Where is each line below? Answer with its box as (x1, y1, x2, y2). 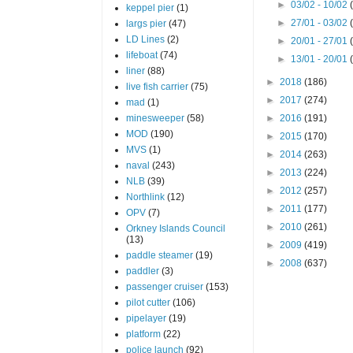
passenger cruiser (125, 281, 203, 292)
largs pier (125, 17, 166, 29)
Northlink (125, 191, 165, 203)
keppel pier (125, 2, 174, 13)
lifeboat (125, 49, 158, 61)
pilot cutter (125, 296, 170, 308)
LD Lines (125, 33, 165, 45)
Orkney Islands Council (125, 222, 225, 234)
